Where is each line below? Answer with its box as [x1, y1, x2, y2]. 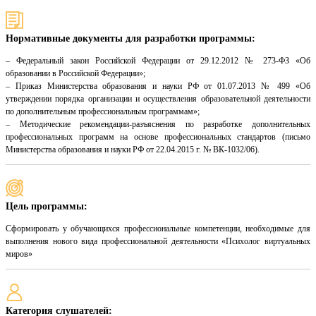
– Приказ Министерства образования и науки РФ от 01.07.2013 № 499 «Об [6, 81, 310, 92]
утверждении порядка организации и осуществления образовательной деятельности [6, 94, 310, 104]
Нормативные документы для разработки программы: [6, 33, 255, 44]
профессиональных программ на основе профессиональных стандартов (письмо [6, 132, 310, 142]
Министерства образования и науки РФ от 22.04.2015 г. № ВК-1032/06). [6, 145, 260, 155]
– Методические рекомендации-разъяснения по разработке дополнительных [6, 119, 310, 130]
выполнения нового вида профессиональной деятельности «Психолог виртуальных [6, 236, 310, 247]
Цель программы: [6, 201, 87, 212]
